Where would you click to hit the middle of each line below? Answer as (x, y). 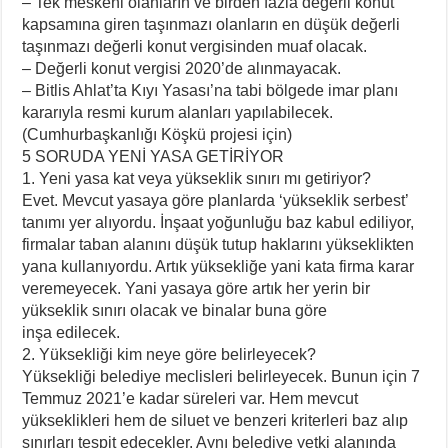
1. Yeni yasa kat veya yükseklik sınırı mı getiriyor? (197, 179)
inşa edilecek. (71, 333)
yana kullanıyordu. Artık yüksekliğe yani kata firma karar (218, 267)
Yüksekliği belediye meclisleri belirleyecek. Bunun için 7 (221, 377)
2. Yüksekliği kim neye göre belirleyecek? (169, 355)
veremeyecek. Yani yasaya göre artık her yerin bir (196, 289)
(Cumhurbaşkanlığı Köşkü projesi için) (157, 135)
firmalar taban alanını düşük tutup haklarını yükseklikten (218, 245)
